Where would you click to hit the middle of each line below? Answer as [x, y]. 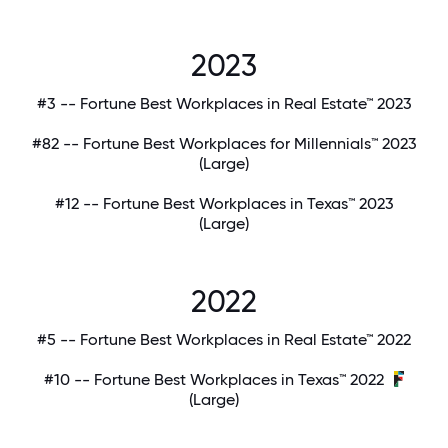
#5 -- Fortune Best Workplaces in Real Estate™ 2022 [224, 340]
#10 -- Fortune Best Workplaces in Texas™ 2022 [214, 380]
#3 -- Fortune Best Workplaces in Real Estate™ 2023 [224, 104]
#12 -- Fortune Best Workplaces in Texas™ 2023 [224, 204]
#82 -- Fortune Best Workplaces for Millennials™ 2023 [224, 144]
